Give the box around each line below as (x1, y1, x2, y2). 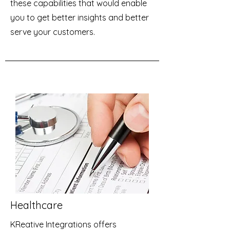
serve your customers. (10, 27, 95, 37)
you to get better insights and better (10, 12, 149, 23)
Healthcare (10, 199, 63, 212)
